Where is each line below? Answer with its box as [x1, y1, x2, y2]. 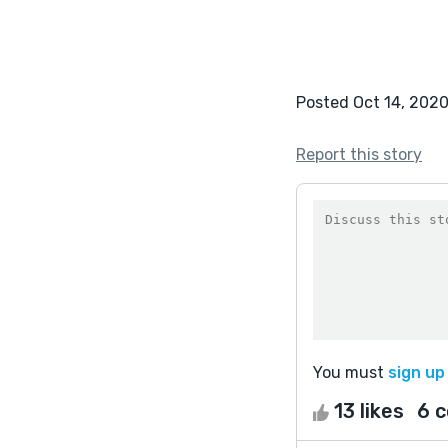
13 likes [329, 398, 409, 423]
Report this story [296, 144, 422, 164]
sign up [388, 362, 445, 382]
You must [313, 362, 388, 382]
